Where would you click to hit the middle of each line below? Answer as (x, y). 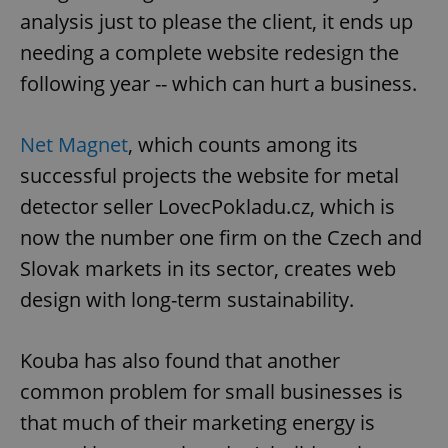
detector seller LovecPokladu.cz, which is (207, 206)
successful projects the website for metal (209, 175)
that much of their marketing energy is (197, 422)
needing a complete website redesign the (209, 52)
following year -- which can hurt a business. (218, 83)
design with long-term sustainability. (187, 299)
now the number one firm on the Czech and (221, 237)
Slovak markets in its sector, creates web (208, 268)
